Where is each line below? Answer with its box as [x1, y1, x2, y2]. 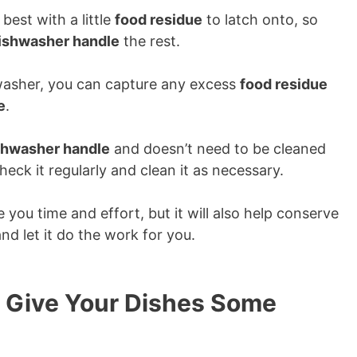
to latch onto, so [202, 11, 318, 28]
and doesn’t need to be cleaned [110, 140, 326, 157]
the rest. [120, 33, 180, 49]
